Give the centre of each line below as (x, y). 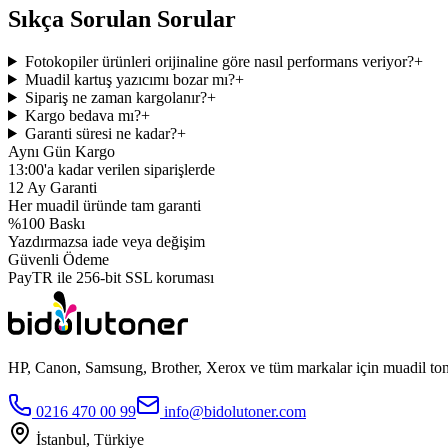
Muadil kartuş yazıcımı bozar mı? (129, 79)
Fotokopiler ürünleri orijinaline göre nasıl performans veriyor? (219, 61)
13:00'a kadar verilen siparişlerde (111, 169)
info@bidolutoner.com (235, 411)
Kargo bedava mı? (82, 115)
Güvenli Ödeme (58, 259)
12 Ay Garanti (52, 187)
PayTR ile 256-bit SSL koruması (111, 277)
